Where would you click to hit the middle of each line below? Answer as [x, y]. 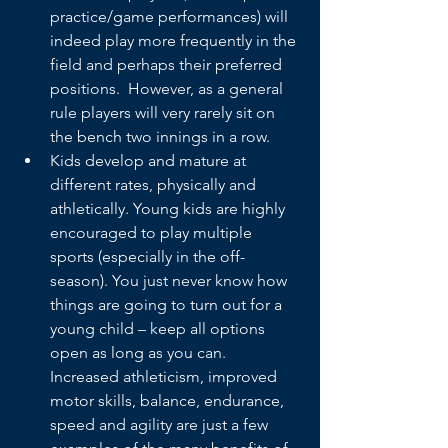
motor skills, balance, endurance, [169, 400]
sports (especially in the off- [147, 256]
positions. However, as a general [168, 88]
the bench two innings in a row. [160, 136]
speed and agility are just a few [161, 424]
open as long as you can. [140, 352]
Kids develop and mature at [150, 160]
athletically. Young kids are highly [169, 208]
